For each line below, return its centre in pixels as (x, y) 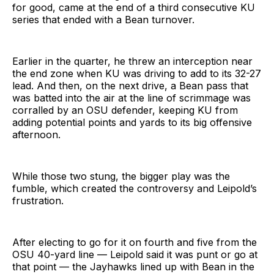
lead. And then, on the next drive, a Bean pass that (130, 86)
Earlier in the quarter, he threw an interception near (132, 61)
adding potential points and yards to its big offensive (132, 123)
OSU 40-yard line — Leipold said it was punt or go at (135, 255)
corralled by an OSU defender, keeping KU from (125, 110)
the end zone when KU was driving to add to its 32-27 (137, 74)
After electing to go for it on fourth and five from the (135, 243)
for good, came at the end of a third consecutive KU (134, 8)
